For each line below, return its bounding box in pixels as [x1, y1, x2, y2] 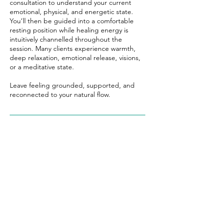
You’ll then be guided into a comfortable [10, 16, 134, 25]
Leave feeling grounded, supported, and [10, 81, 135, 90]
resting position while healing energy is [10, 26, 128, 34]
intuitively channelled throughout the [10, 35, 122, 44]
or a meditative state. [10, 62, 74, 71]
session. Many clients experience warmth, [10, 44, 136, 53]
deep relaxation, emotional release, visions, [10, 53, 140, 62]
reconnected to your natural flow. [10, 90, 110, 99]
